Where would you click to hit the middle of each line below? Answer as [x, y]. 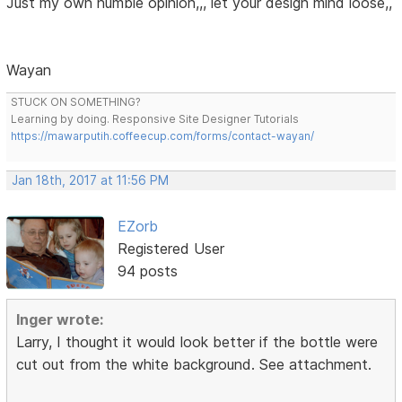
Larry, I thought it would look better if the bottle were [197, 342]
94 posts [147, 271]
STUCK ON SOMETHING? [76, 102]
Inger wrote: [60, 320]
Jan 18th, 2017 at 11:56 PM [91, 181]
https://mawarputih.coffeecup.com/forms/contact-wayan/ [163, 136]
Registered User [170, 249]
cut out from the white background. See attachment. [194, 365]
